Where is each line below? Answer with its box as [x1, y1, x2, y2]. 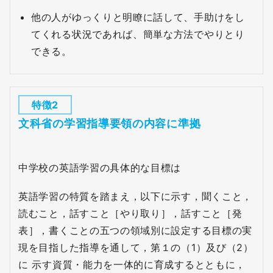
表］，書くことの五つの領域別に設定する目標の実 [18, 224, 253, 237]
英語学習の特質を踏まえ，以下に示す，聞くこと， [18, 190, 253, 203]
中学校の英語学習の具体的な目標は [18, 161, 182, 174]
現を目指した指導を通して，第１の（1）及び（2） [18, 241, 253, 254]
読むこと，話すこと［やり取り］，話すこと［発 [18, 207, 243, 220]
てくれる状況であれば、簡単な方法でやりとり [31, 28, 245, 40]
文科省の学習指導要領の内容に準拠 [18, 116, 201, 130]
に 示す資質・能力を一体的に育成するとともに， [18, 258, 246, 271]
